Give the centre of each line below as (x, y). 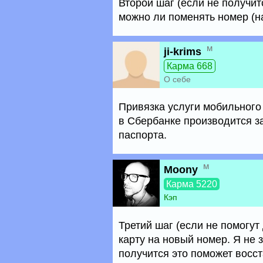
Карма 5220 (192, 184)
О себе (177, 79)
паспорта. (143, 135)
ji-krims (183, 52)
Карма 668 (190, 66)
